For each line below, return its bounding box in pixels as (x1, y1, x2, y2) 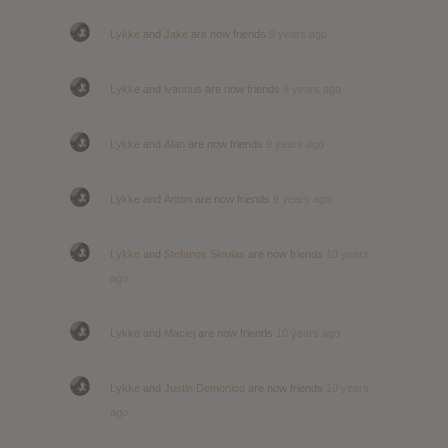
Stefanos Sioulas (164, 247, 245, 260)
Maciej (164, 326, 195, 339)
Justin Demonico (164, 381, 245, 394)
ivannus (164, 82, 202, 95)
